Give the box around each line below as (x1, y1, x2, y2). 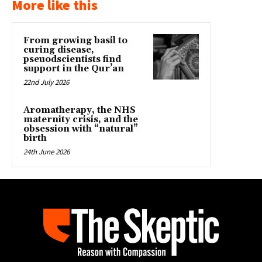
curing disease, (23, 44, 94, 56)
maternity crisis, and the (23, 113, 138, 125)
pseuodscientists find (23, 53, 121, 65)
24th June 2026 (23, 146, 70, 157)
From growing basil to (23, 35, 127, 46)
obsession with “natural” (23, 123, 138, 135)
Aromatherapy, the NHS (23, 104, 136, 116)
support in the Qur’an (23, 63, 124, 74)
